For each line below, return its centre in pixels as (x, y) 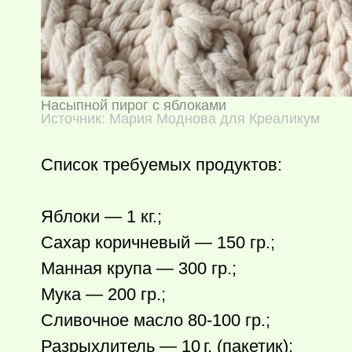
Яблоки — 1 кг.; (101, 216)
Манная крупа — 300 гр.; (139, 268)
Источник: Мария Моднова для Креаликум (180, 119)
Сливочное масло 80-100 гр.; (156, 320)
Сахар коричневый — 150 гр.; (158, 242)
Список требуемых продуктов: (161, 165)
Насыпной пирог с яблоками (134, 105)
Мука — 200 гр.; (103, 294)
